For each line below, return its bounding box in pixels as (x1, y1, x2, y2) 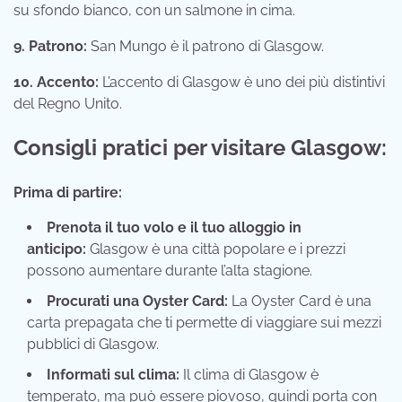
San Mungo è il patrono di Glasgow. (87, 37, 324, 55)
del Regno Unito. (13, 94, 122, 112)
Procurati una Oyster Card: (47, 293, 228, 310)
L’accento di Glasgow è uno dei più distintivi (99, 73, 385, 91)
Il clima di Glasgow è (179, 366, 319, 384)
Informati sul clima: (47, 366, 179, 384)
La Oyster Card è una (228, 293, 371, 310)
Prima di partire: (13, 184, 122, 202)
